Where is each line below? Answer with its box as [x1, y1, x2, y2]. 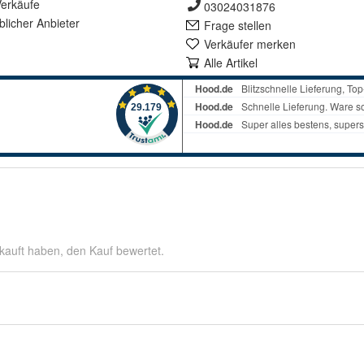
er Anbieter [23, 15, 80, 31]
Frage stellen [204, 17, 271, 33]
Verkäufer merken [204, 36, 296, 52]
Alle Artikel [204, 54, 258, 71]
